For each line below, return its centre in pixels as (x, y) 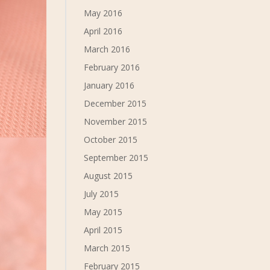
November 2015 (116, 121)
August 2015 (108, 176)
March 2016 (107, 49)
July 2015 (102, 194)
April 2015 (103, 230)
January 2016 (109, 85)
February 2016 (112, 67)
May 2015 (103, 212)
